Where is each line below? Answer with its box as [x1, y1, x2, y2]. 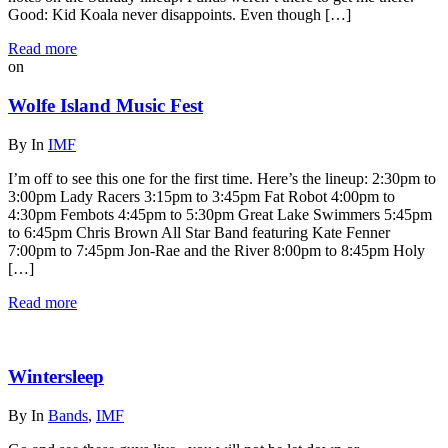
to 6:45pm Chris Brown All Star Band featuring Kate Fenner [8, 223, 390, 241]
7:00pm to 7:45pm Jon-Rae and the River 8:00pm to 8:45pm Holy [8, 241, 425, 259]
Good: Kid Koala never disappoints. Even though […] [8, 6, 351, 24]
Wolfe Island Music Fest [8, 94, 203, 116]
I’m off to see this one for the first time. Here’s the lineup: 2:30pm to [8, 169, 436, 187]
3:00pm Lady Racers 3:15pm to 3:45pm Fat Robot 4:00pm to [8, 187, 395, 205]
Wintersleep [8, 366, 104, 388]
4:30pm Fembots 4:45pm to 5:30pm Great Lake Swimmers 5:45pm [8, 205, 432, 223]
